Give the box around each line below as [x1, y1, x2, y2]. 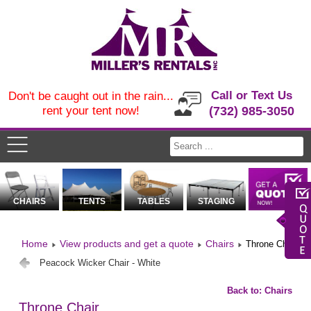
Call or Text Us [211, 89, 293, 102]
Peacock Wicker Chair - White [40, 258, 161, 269]
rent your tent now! [42, 104, 140, 117]
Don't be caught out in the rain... [8, 90, 174, 103]
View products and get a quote [60, 238, 194, 250]
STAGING [197, 196, 235, 207]
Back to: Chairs [226, 285, 292, 296]
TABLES [137, 196, 171, 207]
